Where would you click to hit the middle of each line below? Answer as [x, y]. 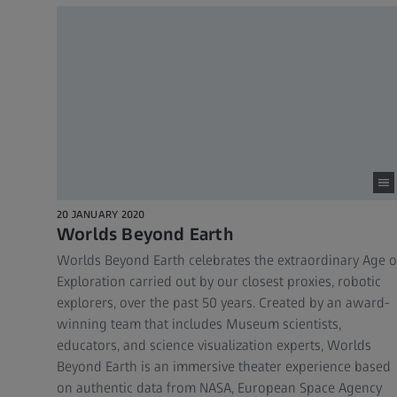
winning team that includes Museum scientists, [199, 324]
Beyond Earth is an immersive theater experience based [224, 367]
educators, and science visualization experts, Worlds [214, 346]
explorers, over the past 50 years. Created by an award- [223, 303]
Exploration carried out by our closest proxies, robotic [219, 282]
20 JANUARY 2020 [101, 215]
